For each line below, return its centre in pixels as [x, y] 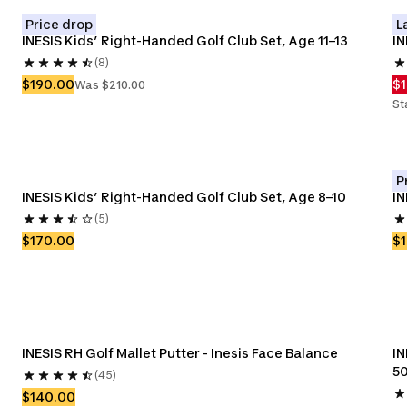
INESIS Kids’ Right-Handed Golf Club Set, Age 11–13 [185, 40]
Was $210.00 [110, 84]
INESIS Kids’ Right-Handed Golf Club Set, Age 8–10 [184, 197]
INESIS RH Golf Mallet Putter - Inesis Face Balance [180, 353]
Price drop [59, 24]
